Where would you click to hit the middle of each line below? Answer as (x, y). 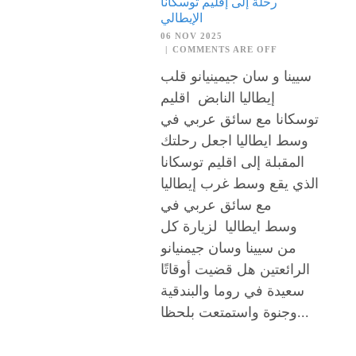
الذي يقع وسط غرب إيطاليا (240, 183)
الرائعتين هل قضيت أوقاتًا (235, 269)
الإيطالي (182, 17)
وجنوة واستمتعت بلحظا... (303, 312)
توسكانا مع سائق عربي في (240, 119)
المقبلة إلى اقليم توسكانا (232, 162)
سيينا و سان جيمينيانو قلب (236, 76)
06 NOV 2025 (192, 35)
